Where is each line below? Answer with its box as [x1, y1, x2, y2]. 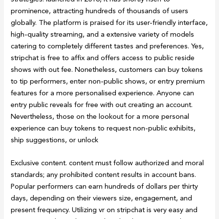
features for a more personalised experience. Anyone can [11, 88, 195, 97]
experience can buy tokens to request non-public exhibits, [11, 123, 196, 132]
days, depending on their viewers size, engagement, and [11, 193, 193, 202]
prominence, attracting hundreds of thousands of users [11, 6, 189, 15]
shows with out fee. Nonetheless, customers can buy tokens [11, 65, 203, 74]
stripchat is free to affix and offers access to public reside [11, 53, 195, 62]
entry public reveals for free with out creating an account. [11, 100, 193, 109]
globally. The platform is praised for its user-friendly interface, [11, 18, 208, 27]
